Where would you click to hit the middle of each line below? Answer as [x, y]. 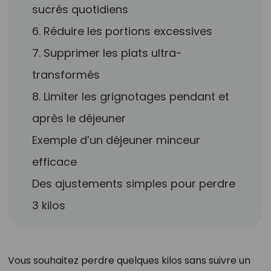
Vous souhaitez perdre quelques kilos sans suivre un [129, 260]
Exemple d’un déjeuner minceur [116, 140]
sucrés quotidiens [80, 9]
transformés [66, 75]
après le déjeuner [79, 118]
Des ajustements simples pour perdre [134, 184]
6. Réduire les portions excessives [122, 31]
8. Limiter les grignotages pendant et [131, 96]
